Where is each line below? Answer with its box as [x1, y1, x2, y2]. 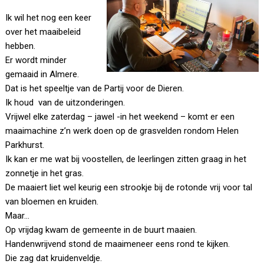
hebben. [5, 41, 36, 52]
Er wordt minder [5, 55, 67, 66]
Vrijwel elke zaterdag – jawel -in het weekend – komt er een [5, 111, 235, 123]
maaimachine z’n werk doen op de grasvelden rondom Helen [5, 126, 239, 137]
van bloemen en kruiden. [5, 196, 99, 207]
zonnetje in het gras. [5, 168, 84, 179]
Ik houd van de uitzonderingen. [5, 97, 126, 108]
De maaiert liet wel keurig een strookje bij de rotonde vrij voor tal [5, 182, 253, 193]
